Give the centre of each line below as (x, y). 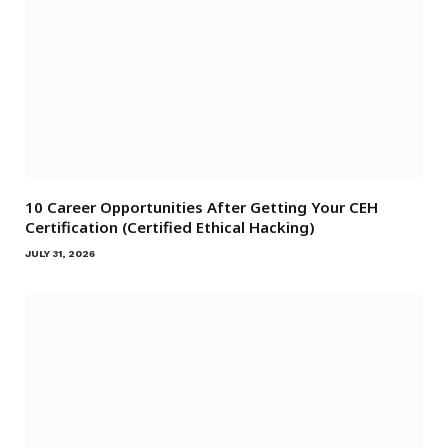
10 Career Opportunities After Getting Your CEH (201, 207)
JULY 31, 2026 (60, 254)
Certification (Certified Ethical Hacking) (170, 227)
